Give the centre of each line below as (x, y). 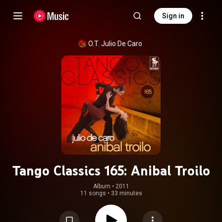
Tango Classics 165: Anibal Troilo (111, 170)
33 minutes (126, 193)
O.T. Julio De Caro (115, 44)
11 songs (93, 193)
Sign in (173, 16)
